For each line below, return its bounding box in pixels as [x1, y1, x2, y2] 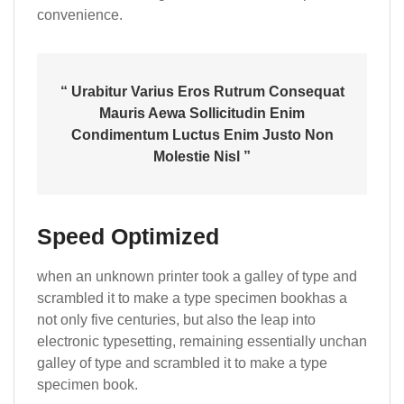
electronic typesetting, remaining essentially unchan [37, 333, 367, 349]
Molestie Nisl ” [153, 148, 251, 164]
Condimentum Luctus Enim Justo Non [70, 126, 334, 142]
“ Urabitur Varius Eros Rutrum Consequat [60, 83, 344, 99]
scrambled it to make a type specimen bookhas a [37, 289, 347, 306]
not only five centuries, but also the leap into [37, 311, 316, 327]
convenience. [37, 6, 123, 23]
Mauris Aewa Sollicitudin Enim [99, 105, 305, 121]
